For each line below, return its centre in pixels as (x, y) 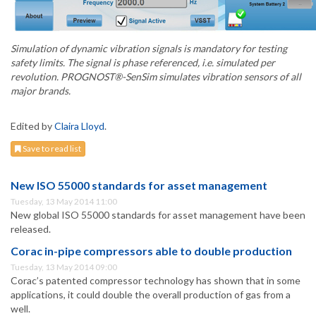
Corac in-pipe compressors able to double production (151, 251)
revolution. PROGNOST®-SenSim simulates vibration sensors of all (156, 77)
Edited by (32, 126)
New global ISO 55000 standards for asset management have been (158, 215)
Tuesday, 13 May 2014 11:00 (64, 202)
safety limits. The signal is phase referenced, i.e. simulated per (143, 63)
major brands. (41, 91)
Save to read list (51, 149)
